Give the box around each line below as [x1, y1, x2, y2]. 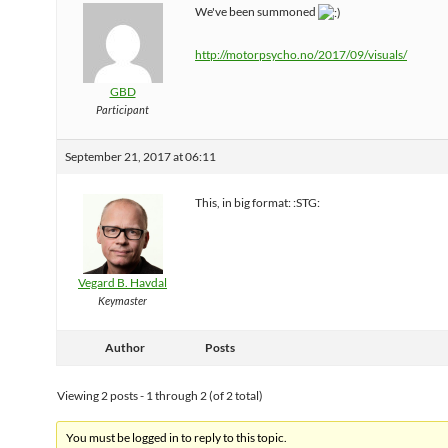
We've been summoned [195, 4, 318, 19]
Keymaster [98, 294, 147, 307]
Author [105, 340, 145, 355]
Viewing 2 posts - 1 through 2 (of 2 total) [57, 388, 263, 403]
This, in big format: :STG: [195, 195, 320, 210]
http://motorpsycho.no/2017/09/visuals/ [195, 46, 407, 62]
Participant [96, 103, 149, 116]
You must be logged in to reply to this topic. [66, 430, 288, 445]
